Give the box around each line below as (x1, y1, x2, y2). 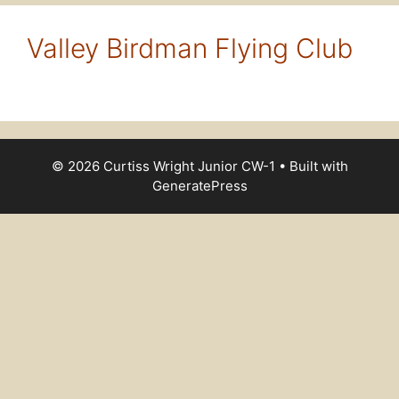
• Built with (274, 157, 348, 175)
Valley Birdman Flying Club (27, 31, 353, 64)
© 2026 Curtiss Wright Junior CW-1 (51, 157, 275, 175)
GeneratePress (151, 176, 248, 194)
